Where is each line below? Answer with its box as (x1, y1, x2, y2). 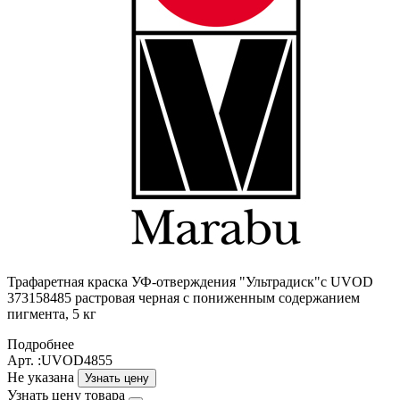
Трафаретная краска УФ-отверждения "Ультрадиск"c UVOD (7, 273, 373, 289)
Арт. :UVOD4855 (7, 352, 112, 368)
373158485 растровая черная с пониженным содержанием (7, 289, 360, 305)
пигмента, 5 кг (7, 305, 96, 321)
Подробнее (7, 336, 74, 352)
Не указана (7, 369, 78, 385)
